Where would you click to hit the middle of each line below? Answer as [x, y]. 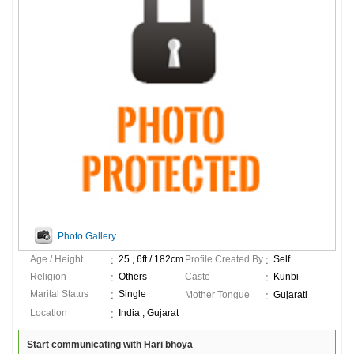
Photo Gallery [87, 236]
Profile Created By [224, 259]
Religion [48, 276]
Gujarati [290, 294]
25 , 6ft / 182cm [151, 259]
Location [49, 313]
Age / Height [56, 259]
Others [133, 276]
